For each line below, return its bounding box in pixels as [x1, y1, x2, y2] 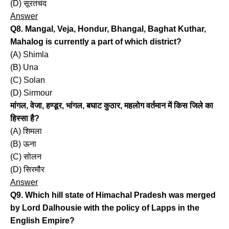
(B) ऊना [10, 140, 36, 149]
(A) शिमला [10, 127, 42, 136]
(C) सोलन [10, 152, 41, 162]
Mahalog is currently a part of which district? [10, 37, 181, 47]
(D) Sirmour [10, 88, 52, 98]
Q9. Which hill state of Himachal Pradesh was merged [10, 191, 216, 200]
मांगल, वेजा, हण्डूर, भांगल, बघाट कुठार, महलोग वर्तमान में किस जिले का [10, 101, 213, 110]
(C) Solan [10, 76, 45, 85]
